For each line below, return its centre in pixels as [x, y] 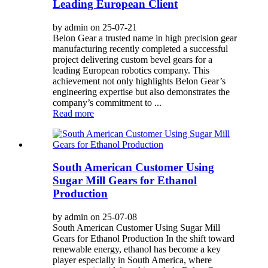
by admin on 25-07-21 [95, 27]
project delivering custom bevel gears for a [133, 59]
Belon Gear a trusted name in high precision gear [145, 38]
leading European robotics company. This [131, 70]
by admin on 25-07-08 [95, 217]
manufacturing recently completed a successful [140, 48]
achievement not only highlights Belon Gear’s [139, 81]
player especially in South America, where [132, 260]
